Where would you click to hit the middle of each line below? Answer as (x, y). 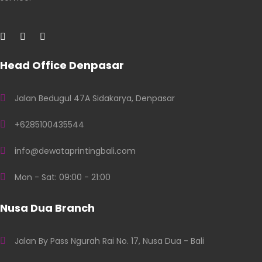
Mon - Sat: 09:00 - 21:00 (63, 177)
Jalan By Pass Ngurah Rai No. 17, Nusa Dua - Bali (109, 241)
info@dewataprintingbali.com (75, 151)
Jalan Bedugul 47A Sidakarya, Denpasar (95, 99)
